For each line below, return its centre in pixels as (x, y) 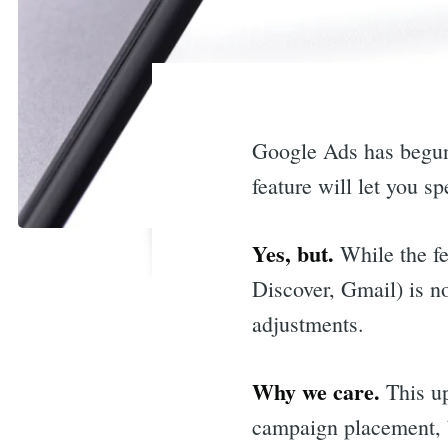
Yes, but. (293, 253)
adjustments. (308, 323)
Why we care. (316, 391)
